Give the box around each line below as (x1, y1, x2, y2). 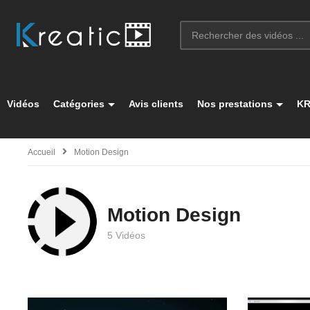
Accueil (28, 147, 55, 157)
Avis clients (129, 98, 183, 109)
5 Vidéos (107, 230, 145, 241)
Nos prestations (197, 98, 273, 109)
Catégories (53, 98, 104, 109)
